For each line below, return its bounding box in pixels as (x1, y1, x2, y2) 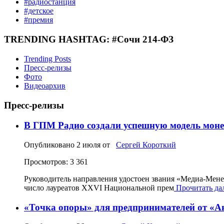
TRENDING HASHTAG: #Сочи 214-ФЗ (4, 34, 173, 45)
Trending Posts (24, 54, 71, 63)
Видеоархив (24, 81, 65, 90)
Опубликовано (24, 140, 76, 149)
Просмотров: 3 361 (24, 157, 88, 166)
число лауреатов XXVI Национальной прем (24, 183, 174, 192)
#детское (24, 6, 53, 15)
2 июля (76, 140, 100, 149)
